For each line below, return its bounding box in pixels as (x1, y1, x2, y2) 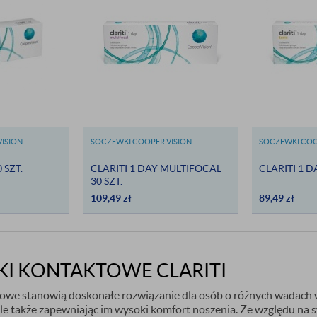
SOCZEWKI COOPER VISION (90, 137, 192, 146)
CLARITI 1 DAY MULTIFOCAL (90, 163, 221, 174)
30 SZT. (90, 175, 122, 187)
